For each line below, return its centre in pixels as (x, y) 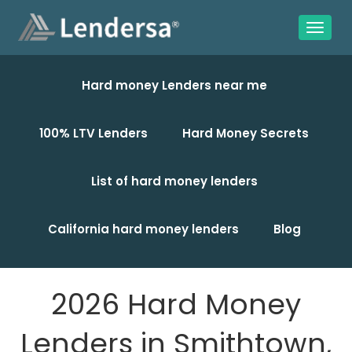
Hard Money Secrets (246, 133)
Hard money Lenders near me (174, 85)
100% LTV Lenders (93, 133)
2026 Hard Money (176, 304)
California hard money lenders (143, 229)
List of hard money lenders (174, 181)
